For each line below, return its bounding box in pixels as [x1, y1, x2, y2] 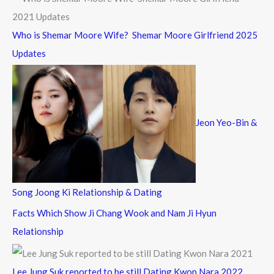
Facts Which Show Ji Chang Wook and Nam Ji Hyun [12, 207, 217, 218]
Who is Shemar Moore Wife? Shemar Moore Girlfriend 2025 [12, 29, 257, 41]
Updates [12, 48, 46, 59]
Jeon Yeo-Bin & [196, 117, 257, 128]
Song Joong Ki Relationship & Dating [12, 186, 162, 198]
